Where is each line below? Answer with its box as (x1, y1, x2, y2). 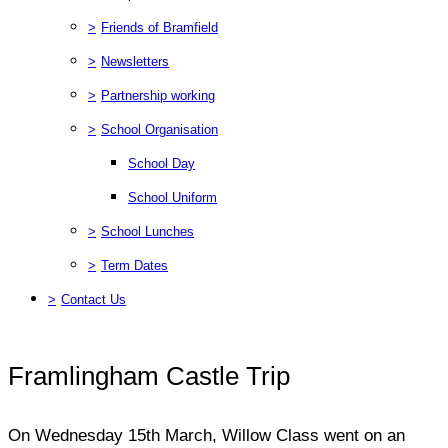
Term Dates (101, 257, 168, 273)
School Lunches (101, 223, 194, 239)
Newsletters (101, 53, 169, 69)
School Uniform (128, 189, 217, 205)
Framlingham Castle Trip (8, 360, 290, 391)
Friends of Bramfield (101, 19, 218, 35)
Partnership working (101, 87, 215, 103)
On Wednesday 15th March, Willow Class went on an (8, 425, 405, 445)
